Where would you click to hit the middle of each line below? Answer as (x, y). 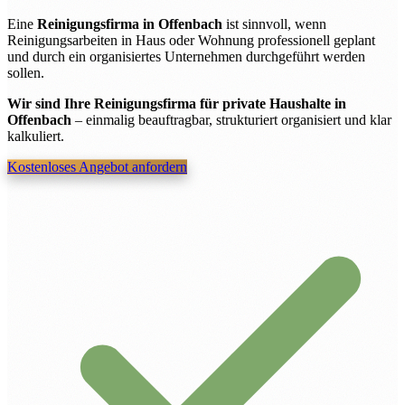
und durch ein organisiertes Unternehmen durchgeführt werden (186, 56)
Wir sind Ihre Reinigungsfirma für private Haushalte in (177, 103)
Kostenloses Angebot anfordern (97, 166)
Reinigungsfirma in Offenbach (130, 24)
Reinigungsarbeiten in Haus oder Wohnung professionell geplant (191, 40)
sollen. (26, 72)
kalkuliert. (36, 136)
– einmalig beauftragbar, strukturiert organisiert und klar (231, 119)
